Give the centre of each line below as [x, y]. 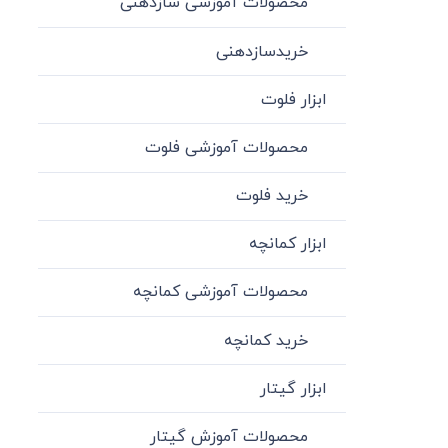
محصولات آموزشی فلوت [226, 147]
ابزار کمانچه [287, 244]
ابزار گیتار [293, 388]
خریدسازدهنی [261, 51]
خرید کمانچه [265, 340]
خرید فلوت [271, 196]
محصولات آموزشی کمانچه [220, 292]
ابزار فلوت [293, 99]
